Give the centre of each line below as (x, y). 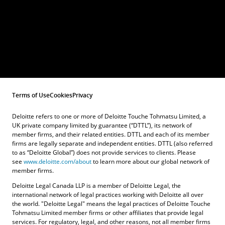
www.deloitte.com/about (58, 161)
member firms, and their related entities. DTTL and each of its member (111, 134)
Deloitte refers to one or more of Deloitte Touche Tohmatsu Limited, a (109, 116)
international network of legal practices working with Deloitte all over (108, 195)
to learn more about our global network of (150, 161)
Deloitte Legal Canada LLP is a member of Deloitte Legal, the (96, 186)
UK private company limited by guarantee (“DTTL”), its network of (102, 125)
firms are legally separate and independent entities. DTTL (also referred (112, 143)
